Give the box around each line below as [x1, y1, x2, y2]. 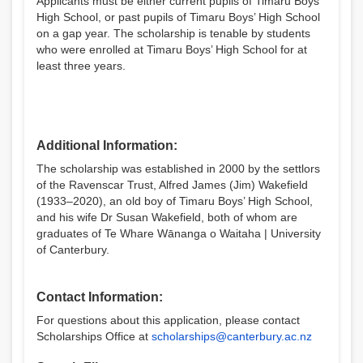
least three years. [36, 59, 126, 72]
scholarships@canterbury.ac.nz [152, 330, 312, 343]
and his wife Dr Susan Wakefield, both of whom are [36, 211, 297, 224]
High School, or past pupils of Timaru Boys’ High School [36, 11, 320, 23]
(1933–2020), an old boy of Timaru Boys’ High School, [36, 194, 313, 207]
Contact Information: [36, 290, 163, 304]
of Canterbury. [36, 243, 109, 256]
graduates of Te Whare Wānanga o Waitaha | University [36, 227, 321, 240]
